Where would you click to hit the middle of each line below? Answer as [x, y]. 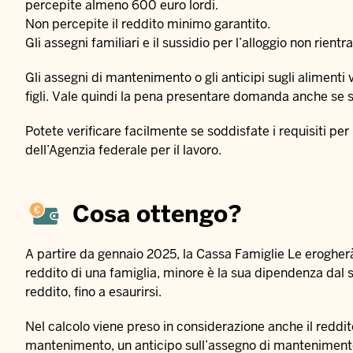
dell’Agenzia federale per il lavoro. [123, 150]
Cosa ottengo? [157, 214]
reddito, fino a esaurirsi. [93, 292]
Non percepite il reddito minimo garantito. [148, 24]
